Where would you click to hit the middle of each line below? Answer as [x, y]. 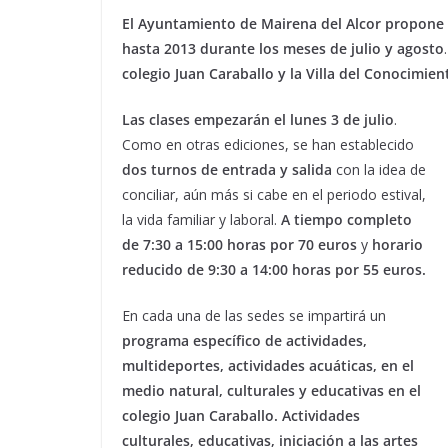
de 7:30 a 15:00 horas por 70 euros [239, 244]
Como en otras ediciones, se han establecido [268, 144]
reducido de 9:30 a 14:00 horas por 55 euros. [274, 269]
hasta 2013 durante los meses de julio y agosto [283, 48]
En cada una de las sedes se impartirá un [254, 315]
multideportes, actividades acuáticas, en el [268, 365]
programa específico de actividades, [244, 340]
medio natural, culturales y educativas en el [271, 390]
